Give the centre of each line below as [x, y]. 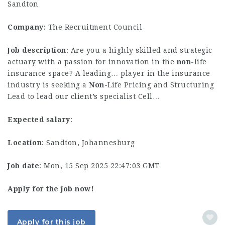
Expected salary [39, 120]
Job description [37, 50]
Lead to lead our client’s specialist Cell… [84, 96]
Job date [23, 166]
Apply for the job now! [51, 189]
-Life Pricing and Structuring [159, 85]
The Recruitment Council [94, 27]
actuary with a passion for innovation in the [92, 62]
